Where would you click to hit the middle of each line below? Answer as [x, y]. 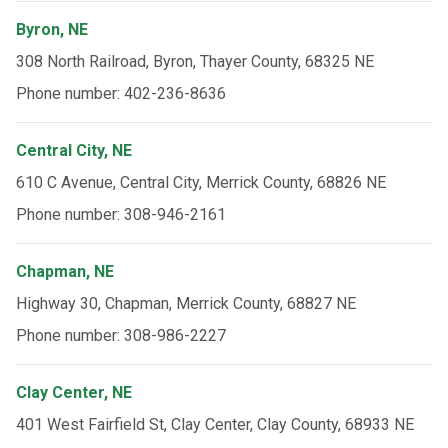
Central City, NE [74, 150]
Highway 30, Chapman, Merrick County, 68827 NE [186, 303]
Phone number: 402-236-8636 [121, 93]
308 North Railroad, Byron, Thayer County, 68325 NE [195, 61]
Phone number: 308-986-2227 [121, 335]
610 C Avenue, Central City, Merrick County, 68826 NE [201, 182]
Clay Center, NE [74, 392]
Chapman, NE [65, 271]
